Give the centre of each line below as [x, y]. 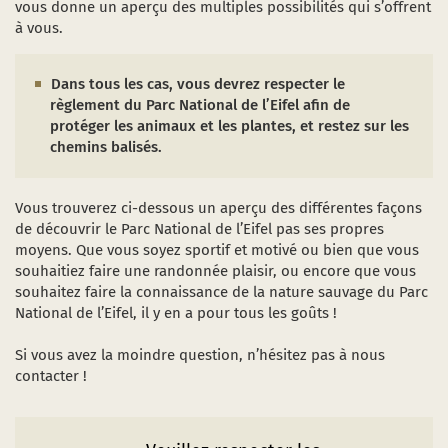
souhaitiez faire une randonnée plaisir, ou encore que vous [215, 271]
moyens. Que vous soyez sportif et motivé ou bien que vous [217, 250]
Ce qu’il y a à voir [117, 50]
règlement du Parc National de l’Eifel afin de [200, 105]
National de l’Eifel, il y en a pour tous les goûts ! [176, 313]
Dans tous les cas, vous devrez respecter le [198, 84]
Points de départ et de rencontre [175, 92]
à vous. [39, 28]
